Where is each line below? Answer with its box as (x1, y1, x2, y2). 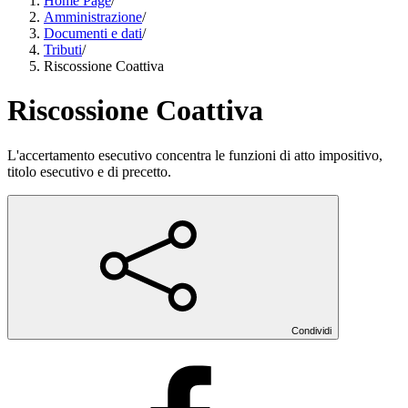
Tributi (44, 42, 82, 57)
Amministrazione (44, 9, 142, 25)
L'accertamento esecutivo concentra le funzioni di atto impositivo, (7, 147, 382, 163)
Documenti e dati (44, 25, 142, 41)
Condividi (291, 324, 331, 336)
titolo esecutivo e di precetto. (7, 163, 171, 179)
